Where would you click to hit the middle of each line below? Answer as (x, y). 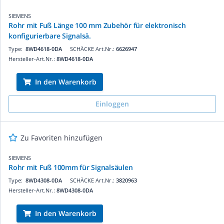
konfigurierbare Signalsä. (50, 35)
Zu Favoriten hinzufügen (61, 137)
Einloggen (112, 103)
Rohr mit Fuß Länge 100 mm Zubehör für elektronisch (97, 25)
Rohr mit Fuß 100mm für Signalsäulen (71, 167)
